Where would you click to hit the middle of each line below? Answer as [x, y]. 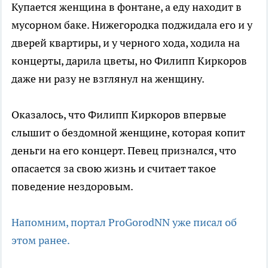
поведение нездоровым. [72, 187]
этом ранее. [41, 240]
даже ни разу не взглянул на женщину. [108, 79]
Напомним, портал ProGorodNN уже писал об [124, 223]
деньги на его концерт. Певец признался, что [124, 151]
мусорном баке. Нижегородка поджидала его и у [132, 25]
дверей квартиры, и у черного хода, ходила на [126, 43]
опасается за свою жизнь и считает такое [114, 169]
